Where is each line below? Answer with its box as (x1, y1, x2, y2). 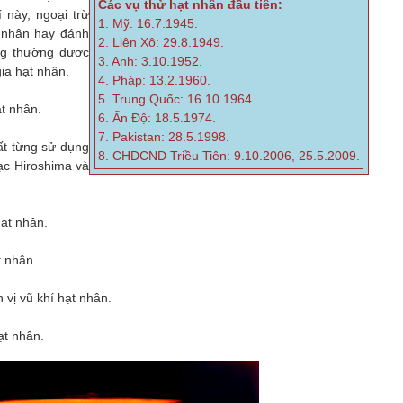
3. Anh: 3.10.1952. (98, 54, 203, 68)
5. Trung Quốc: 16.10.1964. (98, 92, 256, 106)
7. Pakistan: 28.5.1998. (98, 130, 230, 144)
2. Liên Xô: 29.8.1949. (98, 35, 225, 49)
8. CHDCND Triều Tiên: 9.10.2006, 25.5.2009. (98, 148, 361, 163)
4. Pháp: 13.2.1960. (98, 73, 211, 87)
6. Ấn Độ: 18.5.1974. (98, 111, 217, 125)
